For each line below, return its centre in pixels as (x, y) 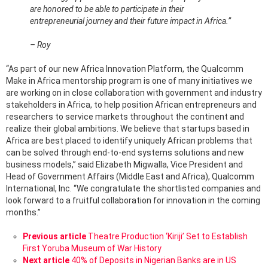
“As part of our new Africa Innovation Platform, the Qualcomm (125, 68)
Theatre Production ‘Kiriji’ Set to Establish (168, 236)
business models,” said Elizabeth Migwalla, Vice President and (124, 164)
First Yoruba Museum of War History (92, 248)
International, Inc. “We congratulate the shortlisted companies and (133, 188)
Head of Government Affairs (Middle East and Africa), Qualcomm (130, 176)
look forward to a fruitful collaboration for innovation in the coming (133, 200)
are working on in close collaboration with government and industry (134, 92)
